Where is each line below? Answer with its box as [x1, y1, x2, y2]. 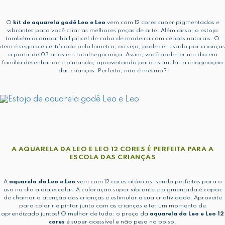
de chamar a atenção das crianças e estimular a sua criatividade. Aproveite [3, 194, 222, 201]
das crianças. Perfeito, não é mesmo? [58, 67, 167, 74]
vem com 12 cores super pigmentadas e [105, 19, 219, 26]
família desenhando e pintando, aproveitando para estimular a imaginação [2, 59, 223, 66]
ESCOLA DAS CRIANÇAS [69, 154, 156, 161]
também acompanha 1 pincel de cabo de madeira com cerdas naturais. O [6, 35, 219, 42]
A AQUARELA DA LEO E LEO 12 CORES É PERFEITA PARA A [11, 146, 213, 153]
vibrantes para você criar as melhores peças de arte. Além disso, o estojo [7, 27, 218, 34]
